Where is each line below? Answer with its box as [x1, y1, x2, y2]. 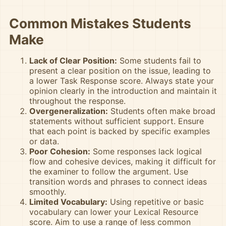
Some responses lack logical [90, 146, 202, 156]
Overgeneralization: [29, 106, 108, 116]
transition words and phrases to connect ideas [29, 177, 207, 187]
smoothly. [29, 187, 66, 197]
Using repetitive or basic [107, 197, 204, 207]
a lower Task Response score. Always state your [29, 76, 214, 86]
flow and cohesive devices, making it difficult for [29, 156, 216, 166]
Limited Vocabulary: [29, 197, 107, 207]
